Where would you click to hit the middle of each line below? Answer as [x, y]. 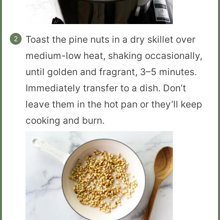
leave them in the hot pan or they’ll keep [114, 104]
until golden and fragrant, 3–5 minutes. [111, 72]
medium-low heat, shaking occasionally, [114, 56]
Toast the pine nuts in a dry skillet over [110, 40]
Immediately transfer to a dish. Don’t [106, 88]
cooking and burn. [65, 121]
